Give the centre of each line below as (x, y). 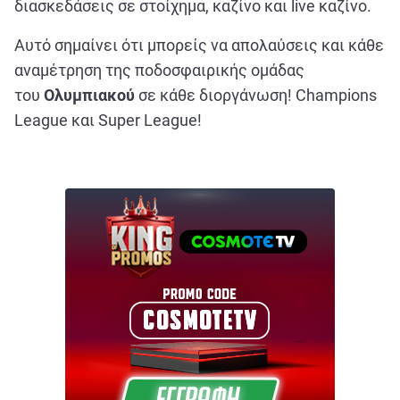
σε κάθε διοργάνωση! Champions (258, 95)
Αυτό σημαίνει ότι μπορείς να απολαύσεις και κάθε (199, 45)
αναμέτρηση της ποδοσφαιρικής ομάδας (159, 70)
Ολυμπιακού (91, 95)
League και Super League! (108, 120)
